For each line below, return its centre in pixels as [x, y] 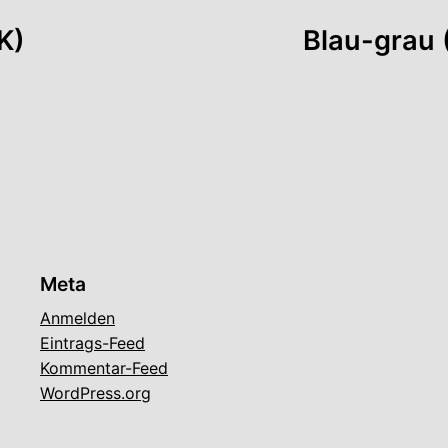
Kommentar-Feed [104, 367]
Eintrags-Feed [92, 342]
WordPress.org [95, 392]
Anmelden [77, 317]
